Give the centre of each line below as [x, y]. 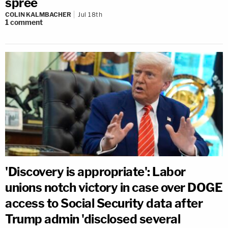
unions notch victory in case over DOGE [114, 187]
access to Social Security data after [104, 203]
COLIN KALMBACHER [38, 14]
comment [26, 22]
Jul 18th [90, 14]
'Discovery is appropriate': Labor [95, 172]
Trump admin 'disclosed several [93, 219]
